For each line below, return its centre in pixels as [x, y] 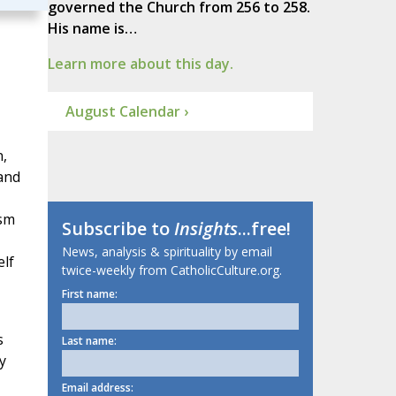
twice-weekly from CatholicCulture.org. [171, 270]
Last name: [89, 341]
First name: [89, 294]
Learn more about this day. [140, 64]
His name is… [92, 29]
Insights [206, 229]
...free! [264, 229]
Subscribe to [118, 229]
